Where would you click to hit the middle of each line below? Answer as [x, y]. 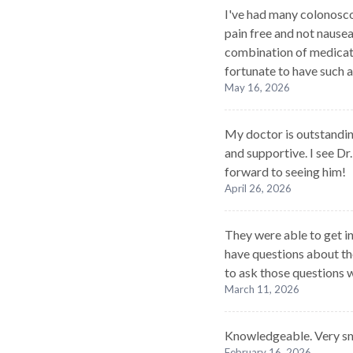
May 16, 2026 [257, 87]
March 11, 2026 [262, 289]
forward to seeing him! [285, 171]
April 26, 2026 [258, 188]
